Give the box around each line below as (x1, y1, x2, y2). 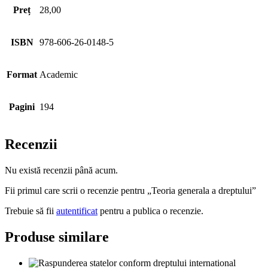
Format (7, 69, 37, 80)
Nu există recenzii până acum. (5, 165, 118, 175)
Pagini (9, 101, 35, 112)
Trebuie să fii (5, 205, 56, 216)
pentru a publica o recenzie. (98, 205, 203, 216)
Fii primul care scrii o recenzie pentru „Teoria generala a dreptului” (5, 185, 256, 196)
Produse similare (5, 228, 109, 246)
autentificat (56, 205, 98, 216)
